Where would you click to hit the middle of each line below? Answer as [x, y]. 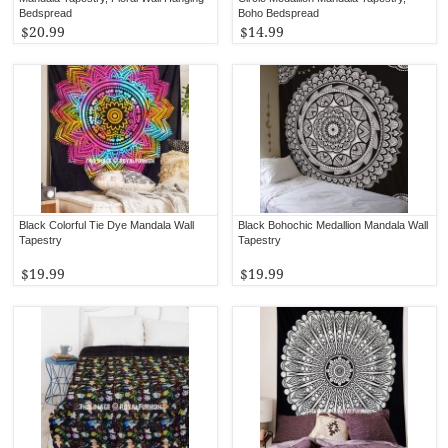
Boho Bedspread [279, 12]
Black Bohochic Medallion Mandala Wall [333, 224]
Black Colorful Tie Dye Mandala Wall [107, 224]
